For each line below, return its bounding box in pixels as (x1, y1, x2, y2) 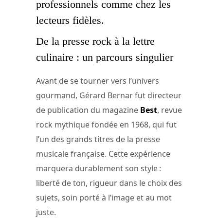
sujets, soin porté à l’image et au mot (36, 192, 172, 203)
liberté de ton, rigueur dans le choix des (36, 178, 182, 189)
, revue (157, 105, 182, 116)
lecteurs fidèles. (36, 14, 104, 26)
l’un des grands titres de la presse (36, 134, 160, 145)
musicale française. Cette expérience (36, 148, 170, 160)
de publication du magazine (36, 105, 140, 116)
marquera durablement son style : (36, 163, 161, 174)
